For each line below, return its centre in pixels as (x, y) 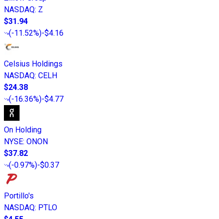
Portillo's (19, 196)
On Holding (23, 130)
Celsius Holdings (33, 64)
